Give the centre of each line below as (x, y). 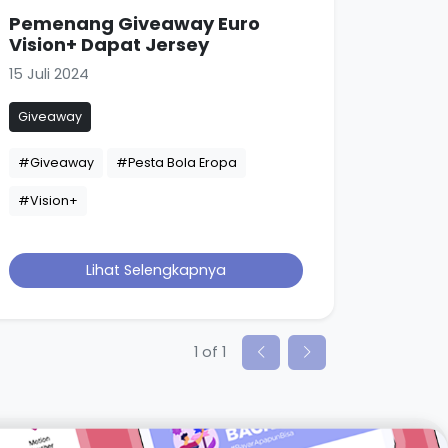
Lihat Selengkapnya (156, 269)
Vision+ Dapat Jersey (109, 44)
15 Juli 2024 (49, 73)
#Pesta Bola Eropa (176, 162)
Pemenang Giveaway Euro (134, 23)
